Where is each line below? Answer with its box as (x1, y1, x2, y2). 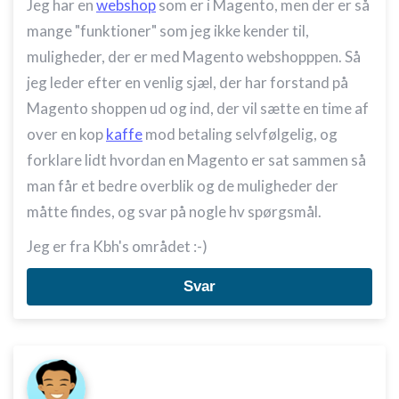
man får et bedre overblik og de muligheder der (27, 176, 338, 195)
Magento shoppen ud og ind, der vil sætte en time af (27, 99, 369, 118)
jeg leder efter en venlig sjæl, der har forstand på (27, 73, 348, 92)
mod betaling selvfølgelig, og (142, 125, 338, 143)
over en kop (27, 125, 106, 143)
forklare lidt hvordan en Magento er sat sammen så (27, 151, 366, 169)
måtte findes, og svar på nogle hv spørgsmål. (27, 202, 322, 221)
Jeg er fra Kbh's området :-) (27, 237, 208, 256)
